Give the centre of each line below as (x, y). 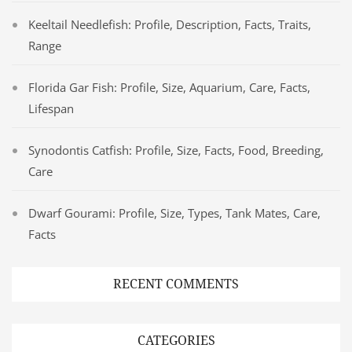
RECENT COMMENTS (176, 284)
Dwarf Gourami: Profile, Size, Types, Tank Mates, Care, (174, 213)
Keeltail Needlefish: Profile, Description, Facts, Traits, (170, 24)
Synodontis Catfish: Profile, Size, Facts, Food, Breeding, (176, 150)
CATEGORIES (176, 340)
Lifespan (51, 108)
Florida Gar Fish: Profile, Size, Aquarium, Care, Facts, (169, 87)
